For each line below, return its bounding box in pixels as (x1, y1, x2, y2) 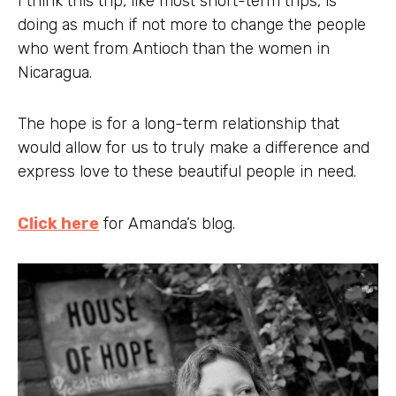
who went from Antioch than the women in (18, 38, 330, 58)
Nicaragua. (18, 62, 92, 82)
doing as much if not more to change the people (18, 14, 366, 34)
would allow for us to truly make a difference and (18, 138, 369, 157)
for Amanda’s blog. (99, 213, 235, 233)
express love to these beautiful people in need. (18, 162, 356, 181)
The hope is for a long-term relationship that (18, 114, 339, 133)
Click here (18, 213, 99, 233)
